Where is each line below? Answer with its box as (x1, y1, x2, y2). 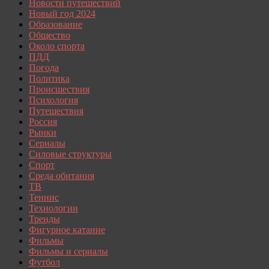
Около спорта (29, 40, 85, 51)
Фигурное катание (29, 224, 105, 235)
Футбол (29, 256, 60, 267)
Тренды (29, 213, 60, 224)
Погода (29, 62, 59, 73)
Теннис (29, 192, 59, 202)
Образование (29, 19, 82, 29)
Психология (29, 94, 78, 105)
